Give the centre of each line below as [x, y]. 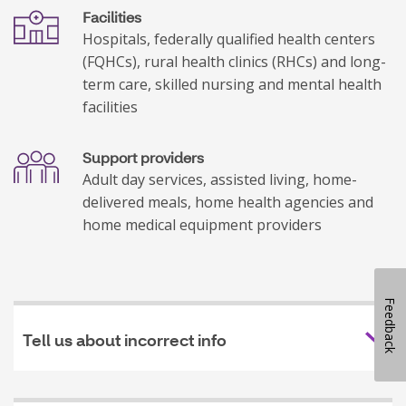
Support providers [143, 157]
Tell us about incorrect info [125, 341]
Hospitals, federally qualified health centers [229, 39]
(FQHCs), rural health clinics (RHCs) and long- [234, 61]
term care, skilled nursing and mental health [232, 84]
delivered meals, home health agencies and [228, 202]
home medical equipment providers [202, 224]
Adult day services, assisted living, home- [220, 179]
